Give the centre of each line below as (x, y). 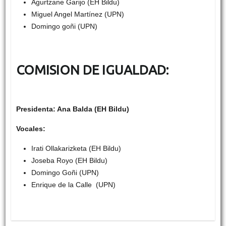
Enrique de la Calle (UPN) (73, 185)
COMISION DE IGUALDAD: (92, 70)
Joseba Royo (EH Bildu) (69, 161)
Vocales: (31, 129)
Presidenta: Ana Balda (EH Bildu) (72, 109)
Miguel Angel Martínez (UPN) (77, 14)
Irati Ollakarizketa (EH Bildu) (76, 149)
